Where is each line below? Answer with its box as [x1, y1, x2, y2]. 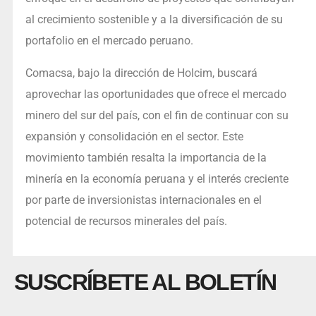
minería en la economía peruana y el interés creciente [25, 172, 288, 186]
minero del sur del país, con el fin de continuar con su [25, 109, 288, 123]
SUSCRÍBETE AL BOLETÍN [14, 269, 276, 296]
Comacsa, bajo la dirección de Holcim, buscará [25, 66, 257, 80]
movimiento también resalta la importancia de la [25, 151, 267, 165]
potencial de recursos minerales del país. [25, 214, 227, 229]
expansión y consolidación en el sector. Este [25, 130, 243, 144]
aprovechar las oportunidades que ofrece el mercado [25, 87, 286, 102]
